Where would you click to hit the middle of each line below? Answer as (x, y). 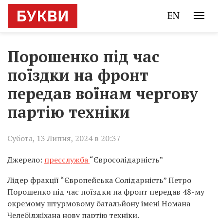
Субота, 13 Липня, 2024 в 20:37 (64, 138)
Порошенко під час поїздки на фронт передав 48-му (106, 192)
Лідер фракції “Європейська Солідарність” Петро (99, 180)
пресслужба (67, 160)
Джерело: (26, 160)
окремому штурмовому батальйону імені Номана (99, 203)
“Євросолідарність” (126, 160)
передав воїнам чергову (103, 93)
